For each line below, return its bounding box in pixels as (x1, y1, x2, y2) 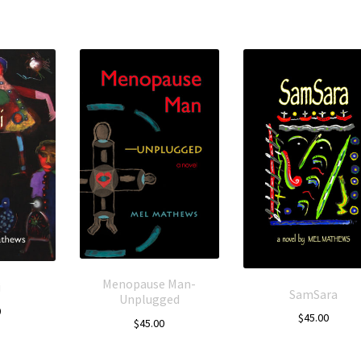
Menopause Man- (102, 276, 197, 293)
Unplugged (118, 291, 180, 308)
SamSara (288, 285, 338, 302)
